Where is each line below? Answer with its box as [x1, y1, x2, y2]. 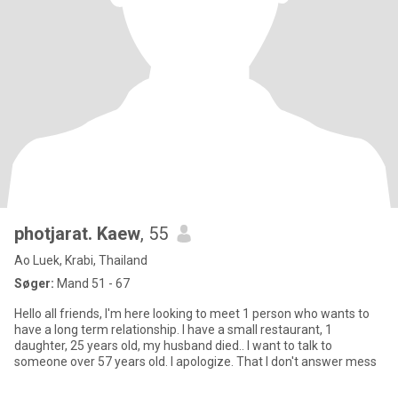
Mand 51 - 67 [54, 276, 130, 291]
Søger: [14, 276, 54, 291]
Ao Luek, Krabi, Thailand [14, 253, 147, 267]
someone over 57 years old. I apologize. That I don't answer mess [14, 354, 377, 369]
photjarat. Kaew [14, 223, 140, 244]
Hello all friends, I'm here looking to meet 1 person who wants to [14, 306, 370, 321]
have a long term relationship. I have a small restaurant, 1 [14, 322, 332, 337]
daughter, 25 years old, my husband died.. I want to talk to [14, 338, 332, 353]
